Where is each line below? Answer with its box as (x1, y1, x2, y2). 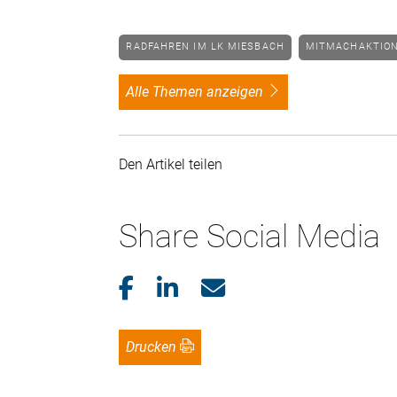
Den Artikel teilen (119, 155, 230, 173)
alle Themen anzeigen (135, 82, 264, 100)
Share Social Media (119, 217, 381, 255)
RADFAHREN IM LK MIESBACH (133, 41, 284, 53)
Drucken (135, 338, 177, 355)
